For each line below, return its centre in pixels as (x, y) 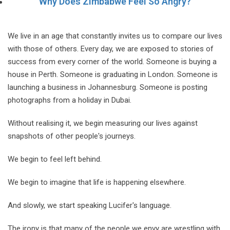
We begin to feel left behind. (55, 159)
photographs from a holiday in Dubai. (70, 100)
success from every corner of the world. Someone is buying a (112, 62)
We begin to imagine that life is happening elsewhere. (97, 183)
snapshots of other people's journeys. (72, 136)
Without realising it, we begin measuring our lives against (103, 123)
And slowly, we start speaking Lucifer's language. (90, 206)
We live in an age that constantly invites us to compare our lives (115, 36)
